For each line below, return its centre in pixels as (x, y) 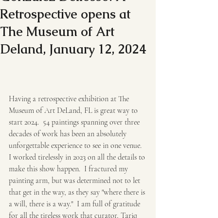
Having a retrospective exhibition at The (70, 99)
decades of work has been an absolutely (69, 134)
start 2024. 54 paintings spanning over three (75, 122)
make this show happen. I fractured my (69, 169)
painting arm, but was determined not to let (75, 181)
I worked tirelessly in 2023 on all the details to (78, 157)
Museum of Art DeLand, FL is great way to (74, 110)
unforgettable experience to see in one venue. (77, 145)
